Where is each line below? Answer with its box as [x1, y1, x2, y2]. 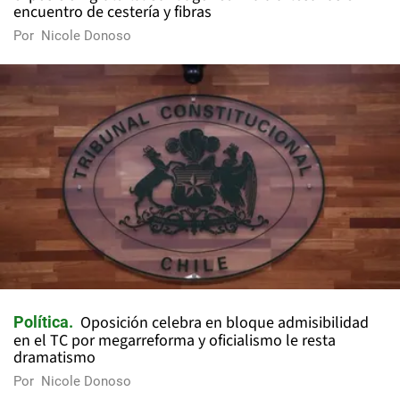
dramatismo [13, 346, 96, 370]
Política [13, 312, 69, 332]
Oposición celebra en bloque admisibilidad [80, 312, 369, 335]
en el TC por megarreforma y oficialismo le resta [13, 329, 336, 353]
